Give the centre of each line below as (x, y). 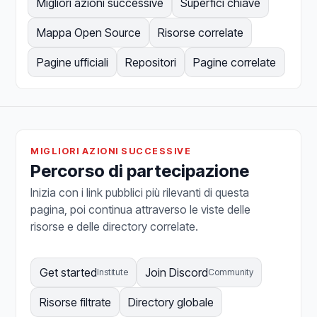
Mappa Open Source (88, 32)
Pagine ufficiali (72, 62)
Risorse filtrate (75, 302)
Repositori (150, 62)
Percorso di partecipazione (140, 171)
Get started (68, 272)
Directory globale (171, 302)
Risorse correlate (200, 32)
